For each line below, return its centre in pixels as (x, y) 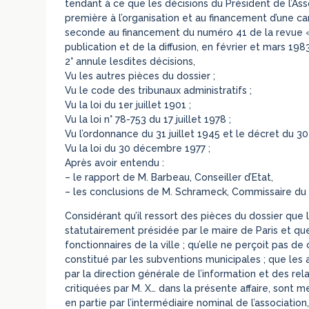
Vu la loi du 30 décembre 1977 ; (138, 148)
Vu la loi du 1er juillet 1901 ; (128, 104)
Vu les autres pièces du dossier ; (140, 76)
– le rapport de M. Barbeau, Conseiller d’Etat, (169, 177)
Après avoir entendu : (115, 162)
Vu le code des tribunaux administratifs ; (159, 90)
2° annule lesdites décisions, (130, 61)
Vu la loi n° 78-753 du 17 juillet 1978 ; (148, 119)
